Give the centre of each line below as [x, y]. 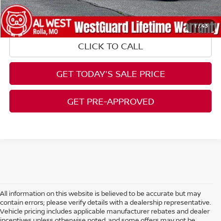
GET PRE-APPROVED [110, 101]
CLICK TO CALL [111, 46]
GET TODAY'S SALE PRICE [110, 74]
